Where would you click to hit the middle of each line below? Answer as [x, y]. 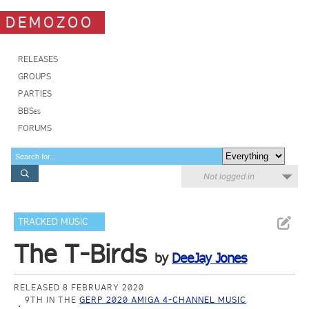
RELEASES [38, 59]
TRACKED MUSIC [53, 222]
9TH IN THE [52, 300]
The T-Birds [81, 254]
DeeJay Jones [210, 258]
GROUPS [34, 76]
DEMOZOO [50, 22]
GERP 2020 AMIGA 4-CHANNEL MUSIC [163, 300]
